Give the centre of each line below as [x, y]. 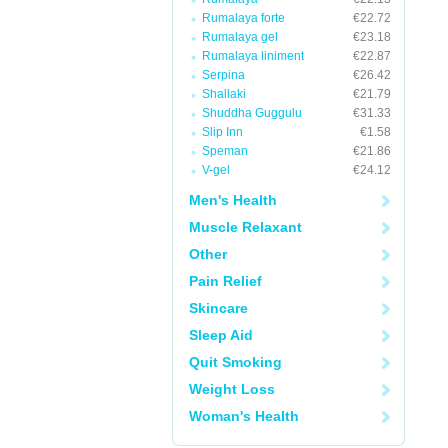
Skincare [218, 308]
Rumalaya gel [240, 37]
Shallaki [224, 94]
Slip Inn [222, 132]
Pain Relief [225, 281]
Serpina [223, 75]
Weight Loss [232, 389]
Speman [225, 151]
